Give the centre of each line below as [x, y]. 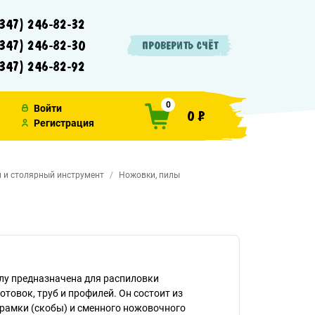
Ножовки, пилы [149, 175]
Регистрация [64, 123]
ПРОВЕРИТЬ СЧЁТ [180, 46]
